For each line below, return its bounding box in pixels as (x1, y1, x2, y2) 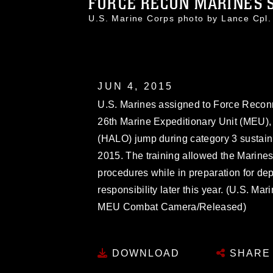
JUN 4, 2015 (97, 81, 174, 91)
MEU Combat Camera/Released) (97, 202, 246, 212)
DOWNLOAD (108, 247, 180, 258)
